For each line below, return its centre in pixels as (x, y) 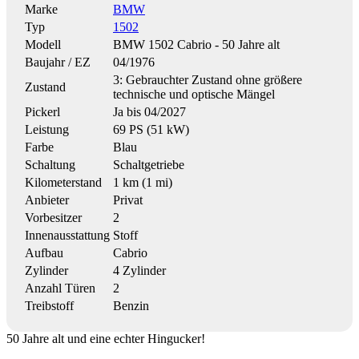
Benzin (131, 305)
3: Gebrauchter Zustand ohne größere (208, 79)
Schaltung (50, 164)
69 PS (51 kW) (151, 129)
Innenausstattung (67, 235)
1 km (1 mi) (143, 182)
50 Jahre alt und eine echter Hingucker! (106, 338)
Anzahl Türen (60, 288)
